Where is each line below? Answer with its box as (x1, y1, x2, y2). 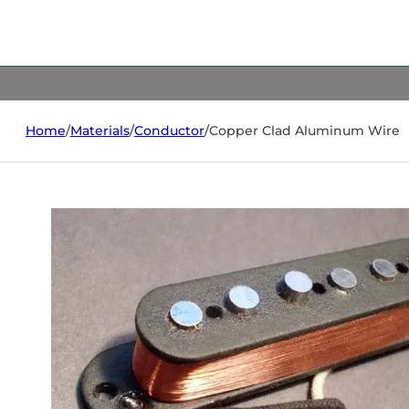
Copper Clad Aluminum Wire (208, 122, 400, 140)
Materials (69, 122, 130, 140)
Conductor (133, 122, 204, 140)
